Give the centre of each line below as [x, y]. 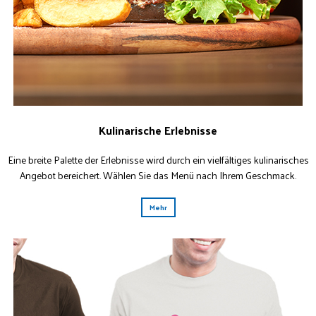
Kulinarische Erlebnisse [158, 130]
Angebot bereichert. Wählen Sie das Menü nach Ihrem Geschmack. [158, 175]
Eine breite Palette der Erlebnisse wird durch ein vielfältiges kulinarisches [158, 160]
